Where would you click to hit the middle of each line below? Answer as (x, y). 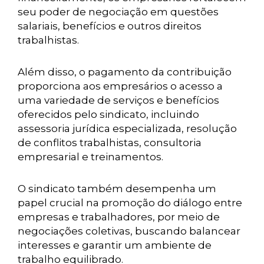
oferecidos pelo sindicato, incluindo (108, 114)
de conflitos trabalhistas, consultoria (110, 143)
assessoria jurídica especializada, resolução (127, 128)
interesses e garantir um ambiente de (115, 245)
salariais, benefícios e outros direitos (110, 26)
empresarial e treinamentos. (90, 157)
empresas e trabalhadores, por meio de (119, 217)
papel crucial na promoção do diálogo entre (130, 203)
